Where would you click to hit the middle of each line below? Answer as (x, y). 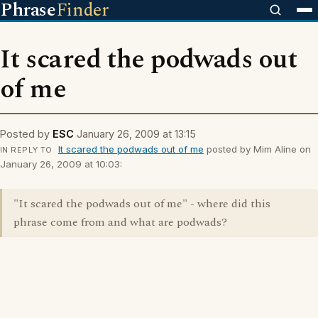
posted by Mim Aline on (257, 149)
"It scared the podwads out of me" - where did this (142, 204)
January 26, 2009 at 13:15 (136, 134)
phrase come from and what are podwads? (120, 222)
